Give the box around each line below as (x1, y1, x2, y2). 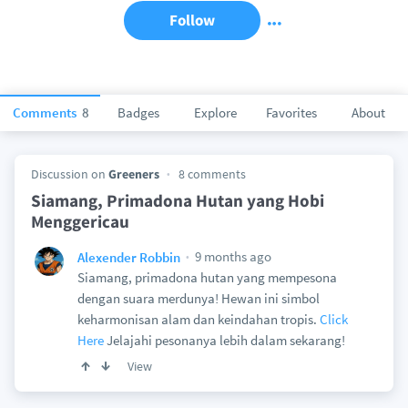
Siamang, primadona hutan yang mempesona (76, 269, 337, 286)
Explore (193, 104, 237, 121)
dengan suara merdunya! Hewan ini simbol (76, 290, 320, 307)
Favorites (266, 104, 317, 121)
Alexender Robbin (76, 248, 180, 266)
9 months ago (191, 248, 271, 265)
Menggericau (30, 210, 129, 232)
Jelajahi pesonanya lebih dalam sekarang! (103, 331, 345, 349)
